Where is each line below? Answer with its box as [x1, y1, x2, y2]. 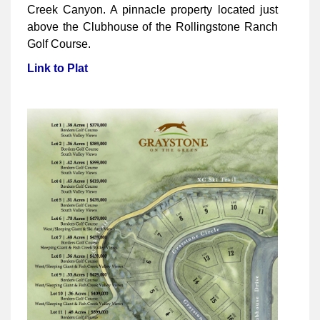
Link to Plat [27, 61, 88, 74]
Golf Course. [27, 37, 91, 50]
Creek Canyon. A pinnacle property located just [27, 3, 278, 16]
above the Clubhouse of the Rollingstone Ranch [27, 20, 278, 33]
